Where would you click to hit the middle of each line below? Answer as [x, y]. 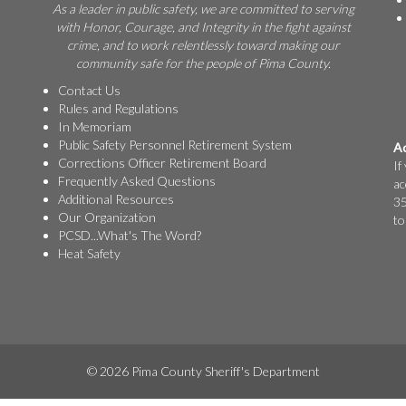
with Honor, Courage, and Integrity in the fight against [203, 27]
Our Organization [107, 217]
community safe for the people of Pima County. [203, 63]
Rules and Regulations [118, 108]
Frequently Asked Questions [137, 181]
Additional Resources [116, 199]
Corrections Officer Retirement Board [162, 163]
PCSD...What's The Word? [130, 235]
